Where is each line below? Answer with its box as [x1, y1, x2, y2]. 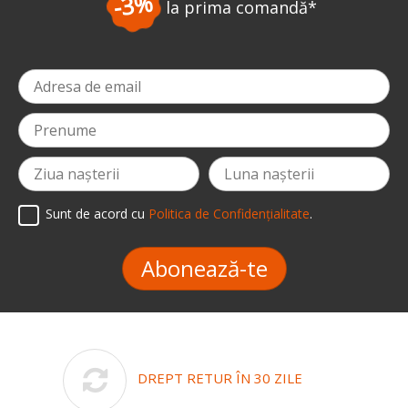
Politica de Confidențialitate [148, 205, 310, 223]
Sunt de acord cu [46, 205, 148, 223]
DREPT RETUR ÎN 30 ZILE [138, 368, 302, 387]
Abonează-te [140, 252, 268, 283]
